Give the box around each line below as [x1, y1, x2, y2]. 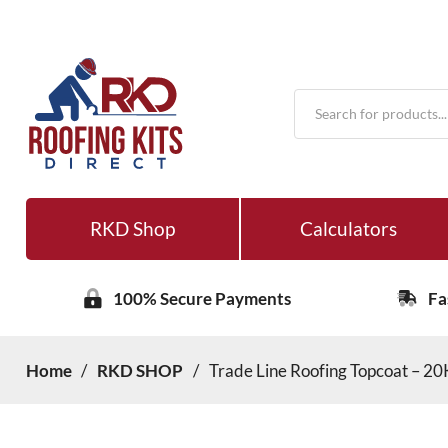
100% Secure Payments [113, 287, 292, 309]
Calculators [299, 217, 397, 241]
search [293, 102, 343, 124]
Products [293, 85, 360, 107]
